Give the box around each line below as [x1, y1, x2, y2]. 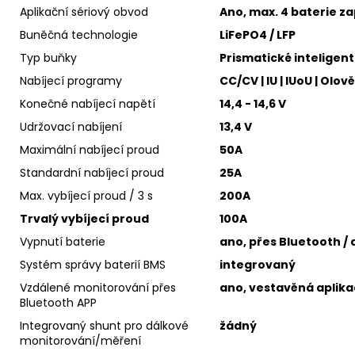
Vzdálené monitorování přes [20, 279, 176, 296]
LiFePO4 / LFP [219, 26, 296, 43]
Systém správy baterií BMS [20, 256, 166, 273]
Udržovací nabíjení [20, 118, 122, 135]
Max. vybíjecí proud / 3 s [20, 187, 153, 204]
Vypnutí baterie [20, 233, 105, 250]
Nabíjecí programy [20, 72, 122, 89]
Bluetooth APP [20, 294, 97, 311]
